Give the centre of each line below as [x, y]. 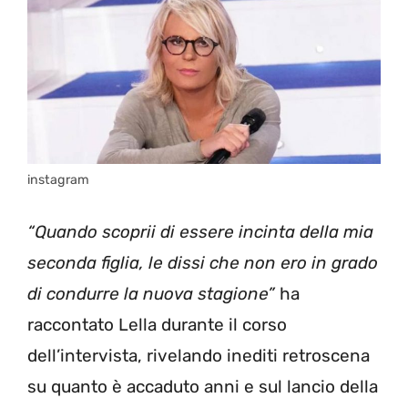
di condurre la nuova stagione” [151, 294]
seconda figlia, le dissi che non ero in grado [203, 263]
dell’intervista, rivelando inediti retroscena [199, 356]
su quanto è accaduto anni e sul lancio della [203, 387]
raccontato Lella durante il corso [157, 325]
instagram [58, 179]
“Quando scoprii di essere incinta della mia [200, 232]
